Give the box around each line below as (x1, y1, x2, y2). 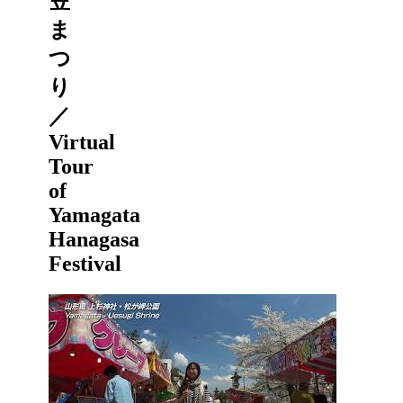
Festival (49, 252, 121, 276)
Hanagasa (49, 228, 139, 252)
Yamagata (49, 203, 140, 228)
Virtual (49, 130, 115, 155)
